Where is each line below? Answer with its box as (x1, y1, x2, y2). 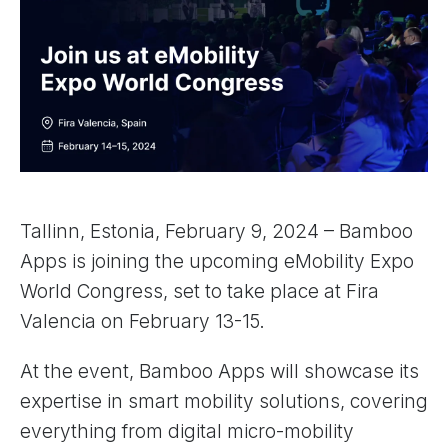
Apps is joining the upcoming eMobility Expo (20, 249, 414, 273)
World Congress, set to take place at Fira (20, 279, 379, 303)
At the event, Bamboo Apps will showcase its (20, 359, 419, 383)
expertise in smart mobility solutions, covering (20, 389, 428, 413)
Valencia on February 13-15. (20, 309, 265, 333)
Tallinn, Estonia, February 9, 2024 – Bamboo (20, 219, 413, 243)
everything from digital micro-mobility (20, 419, 354, 443)
